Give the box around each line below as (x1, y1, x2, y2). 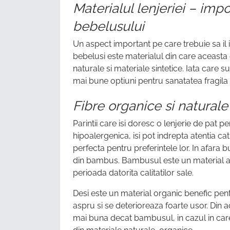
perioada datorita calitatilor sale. (73, 168, 194, 178)
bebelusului (73, 18, 144, 34)
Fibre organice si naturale (73, 98, 228, 114)
